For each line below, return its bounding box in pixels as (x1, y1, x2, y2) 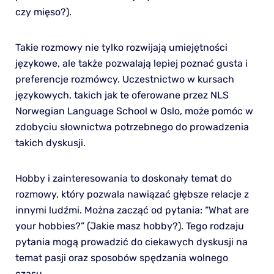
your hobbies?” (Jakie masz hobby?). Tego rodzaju (15, 220, 244, 232)
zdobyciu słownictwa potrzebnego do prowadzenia (15, 120, 249, 133)
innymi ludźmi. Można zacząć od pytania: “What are (15, 204, 249, 216)
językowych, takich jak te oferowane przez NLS (15, 89, 229, 101)
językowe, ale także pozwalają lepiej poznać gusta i (15, 57, 248, 69)
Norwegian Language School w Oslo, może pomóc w (15, 105, 253, 117)
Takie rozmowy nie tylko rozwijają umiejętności (15, 41, 228, 53)
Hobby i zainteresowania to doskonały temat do (15, 172, 232, 184)
